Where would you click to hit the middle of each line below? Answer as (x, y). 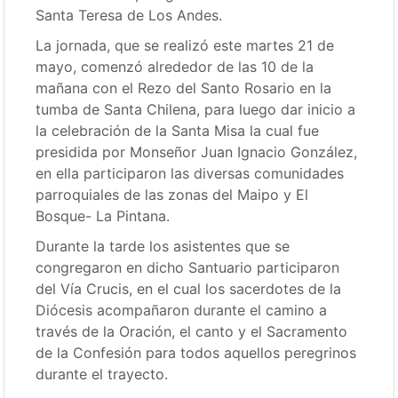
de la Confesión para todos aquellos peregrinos (196, 353)
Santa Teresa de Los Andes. (129, 15)
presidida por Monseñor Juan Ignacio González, (197, 152)
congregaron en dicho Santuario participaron (188, 267)
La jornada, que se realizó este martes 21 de (185, 45)
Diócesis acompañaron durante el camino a (182, 310)
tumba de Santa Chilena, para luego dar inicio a (196, 109)
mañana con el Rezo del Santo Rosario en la (184, 88)
